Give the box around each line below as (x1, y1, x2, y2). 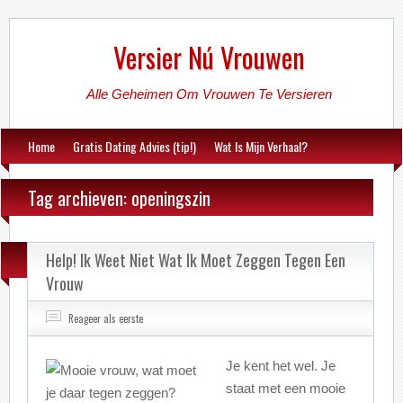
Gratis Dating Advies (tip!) (73, 137, 197, 156)
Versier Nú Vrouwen (113, 37, 306, 77)
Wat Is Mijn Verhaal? (214, 137, 309, 156)
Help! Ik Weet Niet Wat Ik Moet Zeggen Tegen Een (46, 248, 346, 272)
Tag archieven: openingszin (28, 184, 211, 211)
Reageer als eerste (68, 311, 144, 326)
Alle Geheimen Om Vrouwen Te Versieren (86, 86, 333, 102)
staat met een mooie (226, 381, 346, 396)
